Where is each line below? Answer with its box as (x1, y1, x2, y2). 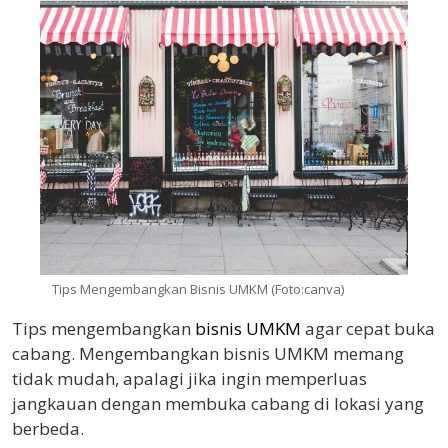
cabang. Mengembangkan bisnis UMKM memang (12, 342, 404, 365)
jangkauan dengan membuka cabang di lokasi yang (12, 392, 424, 415)
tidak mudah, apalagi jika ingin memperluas (12, 367, 367, 390)
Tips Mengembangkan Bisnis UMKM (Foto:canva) (52, 280, 344, 298)
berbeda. (12, 417, 84, 440)
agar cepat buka (301, 317, 435, 340)
